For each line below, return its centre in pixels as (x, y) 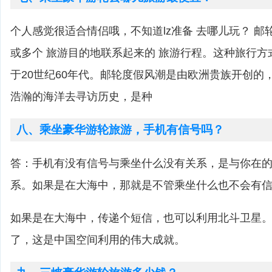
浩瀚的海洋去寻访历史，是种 (81, 97)
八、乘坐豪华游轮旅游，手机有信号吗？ (120, 130)
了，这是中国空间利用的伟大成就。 (98, 240)
